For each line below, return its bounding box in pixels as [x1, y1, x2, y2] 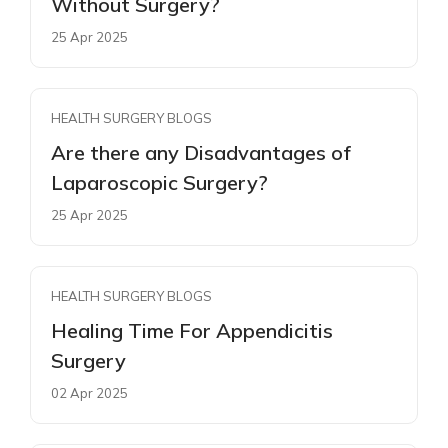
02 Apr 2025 [51, 384, 128, 401]
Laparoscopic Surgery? [51, 169, 268, 195]
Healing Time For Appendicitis [51, 317, 333, 343]
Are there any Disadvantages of [51, 139, 351, 165]
